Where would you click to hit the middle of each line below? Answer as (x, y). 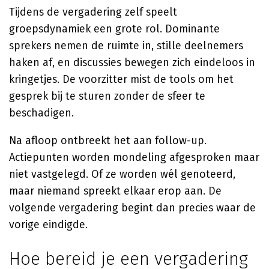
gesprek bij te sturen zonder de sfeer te (107, 96)
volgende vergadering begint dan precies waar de (132, 208)
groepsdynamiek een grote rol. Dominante (114, 29)
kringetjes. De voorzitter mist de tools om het (121, 79)
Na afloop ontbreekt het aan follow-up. (108, 141)
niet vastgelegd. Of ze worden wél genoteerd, (122, 174)
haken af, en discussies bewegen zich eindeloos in (132, 62)
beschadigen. (41, 113)
